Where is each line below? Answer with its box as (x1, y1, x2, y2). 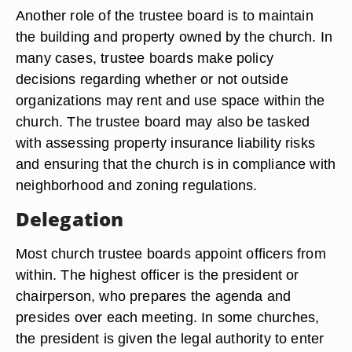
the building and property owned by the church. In (16, 28, 333, 45)
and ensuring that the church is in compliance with (16, 156, 336, 172)
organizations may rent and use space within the (16, 92, 325, 108)
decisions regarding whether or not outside (16, 71, 288, 87)
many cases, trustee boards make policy (16, 49, 273, 66)
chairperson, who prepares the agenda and (16, 288, 291, 304)
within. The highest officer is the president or (16, 266, 299, 283)
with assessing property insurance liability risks (16, 134, 316, 151)
